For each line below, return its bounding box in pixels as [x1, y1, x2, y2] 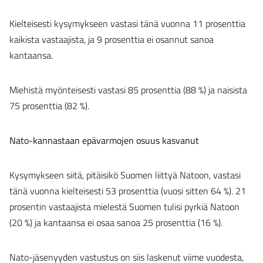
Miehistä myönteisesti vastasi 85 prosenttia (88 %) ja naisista [9, 83, 247, 97]
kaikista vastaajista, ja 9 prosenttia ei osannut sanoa [9, 32, 214, 47]
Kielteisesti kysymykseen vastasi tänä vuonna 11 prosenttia [9, 16, 245, 31]
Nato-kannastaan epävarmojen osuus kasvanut [9, 133, 199, 148]
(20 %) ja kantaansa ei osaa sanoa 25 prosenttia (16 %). [9, 215, 222, 230]
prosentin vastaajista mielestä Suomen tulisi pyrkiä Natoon [9, 200, 240, 214]
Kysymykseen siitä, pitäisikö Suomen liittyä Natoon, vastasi [9, 168, 241, 183]
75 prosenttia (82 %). [9, 99, 89, 113]
